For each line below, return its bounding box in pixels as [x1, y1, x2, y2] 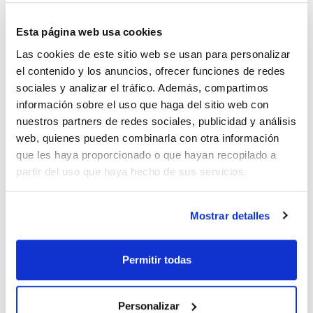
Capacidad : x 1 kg [14, 221, 99, 233]
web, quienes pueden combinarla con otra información [16, 131, 279, 144]
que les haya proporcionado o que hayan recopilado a [16, 148, 277, 161]
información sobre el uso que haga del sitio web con [16, 98, 269, 110]
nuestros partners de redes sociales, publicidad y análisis [16, 115, 296, 127]
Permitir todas [122, 254, 191, 266]
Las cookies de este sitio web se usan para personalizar [16, 48, 291, 60]
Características [14, 210, 94, 222]
